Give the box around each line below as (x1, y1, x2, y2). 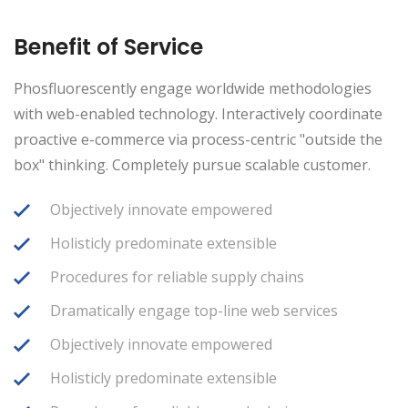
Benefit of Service (14, 32, 203, 63)
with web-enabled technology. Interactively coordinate (14, 104, 382, 125)
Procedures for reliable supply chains (50, 267, 304, 288)
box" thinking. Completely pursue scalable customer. (14, 155, 371, 176)
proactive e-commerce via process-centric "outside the (14, 129, 382, 150)
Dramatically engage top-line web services (50, 301, 338, 321)
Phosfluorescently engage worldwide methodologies (14, 78, 372, 99)
